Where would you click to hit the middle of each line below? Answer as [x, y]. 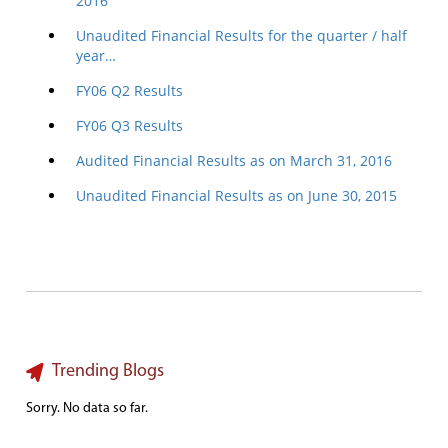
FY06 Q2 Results [129, 90]
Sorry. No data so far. [87, 408]
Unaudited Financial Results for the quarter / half [241, 35]
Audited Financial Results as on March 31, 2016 [234, 160]
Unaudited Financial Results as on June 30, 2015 [236, 195]
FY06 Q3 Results [129, 125]
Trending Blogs [108, 371]
